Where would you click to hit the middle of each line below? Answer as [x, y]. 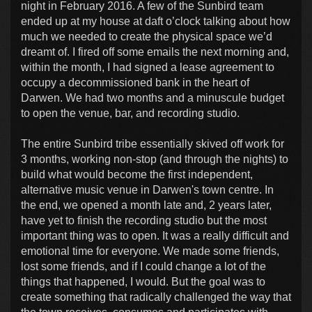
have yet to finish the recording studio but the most [144, 220]
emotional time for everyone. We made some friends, [150, 251]
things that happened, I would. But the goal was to [143, 281]
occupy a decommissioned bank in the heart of [135, 82]
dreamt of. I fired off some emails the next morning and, [155, 52]
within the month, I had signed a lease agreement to [148, 67]
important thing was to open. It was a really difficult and [155, 235]
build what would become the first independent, [137, 174]
